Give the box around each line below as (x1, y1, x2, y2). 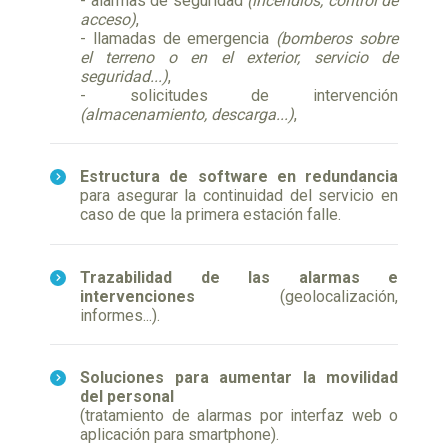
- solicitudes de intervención (80, 86, 398, 106)
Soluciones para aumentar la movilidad (80, 368, 398, 388)
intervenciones (80, 286, 195, 306)
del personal (80, 387, 174, 407)
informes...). (80, 305, 160, 325)
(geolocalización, (195, 286, 398, 306)
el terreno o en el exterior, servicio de (80, 48, 398, 68)
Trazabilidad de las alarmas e (80, 267, 398, 287)
